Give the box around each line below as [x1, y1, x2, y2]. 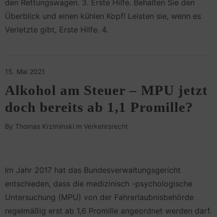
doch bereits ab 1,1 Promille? [5, 99, 193, 115]
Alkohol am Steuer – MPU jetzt [5, 82, 208, 98]
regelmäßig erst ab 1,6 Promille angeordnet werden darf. [5, 205, 212, 216]
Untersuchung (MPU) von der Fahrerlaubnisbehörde [5, 192, 194, 202]
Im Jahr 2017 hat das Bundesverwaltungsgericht [5, 165, 181, 175]
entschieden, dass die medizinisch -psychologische [5, 178, 192, 188]
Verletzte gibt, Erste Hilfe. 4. [5, 25, 108, 35]
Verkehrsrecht [84, 122, 128, 131]
